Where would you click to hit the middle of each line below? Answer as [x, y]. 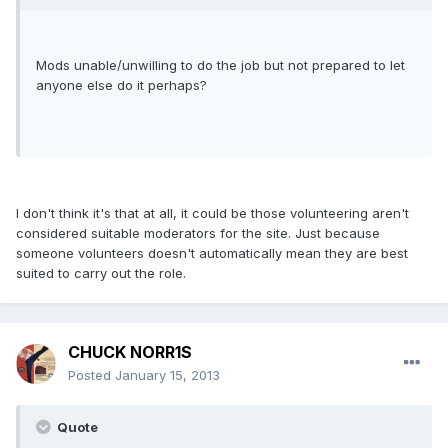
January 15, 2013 [167, 375]
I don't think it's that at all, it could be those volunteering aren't [212, 213]
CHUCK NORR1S [130, 352]
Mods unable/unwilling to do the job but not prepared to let [220, 65]
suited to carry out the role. [101, 273]
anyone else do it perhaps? [121, 85]
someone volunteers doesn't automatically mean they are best [212, 253]
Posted [91, 375]
